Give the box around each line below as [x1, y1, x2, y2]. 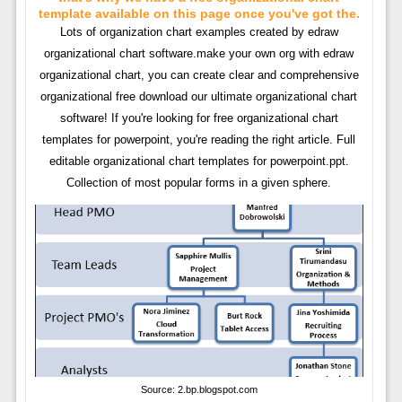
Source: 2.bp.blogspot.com [140, 384, 258, 396]
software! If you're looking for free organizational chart [59, 110, 338, 125]
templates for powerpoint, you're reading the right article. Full [42, 132, 356, 146]
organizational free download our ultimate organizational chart [40, 89, 358, 103]
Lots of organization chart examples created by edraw [59, 24, 338, 39]
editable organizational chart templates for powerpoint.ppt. [48, 153, 349, 168]
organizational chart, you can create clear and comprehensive [39, 67, 359, 82]
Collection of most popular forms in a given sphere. [66, 175, 332, 189]
